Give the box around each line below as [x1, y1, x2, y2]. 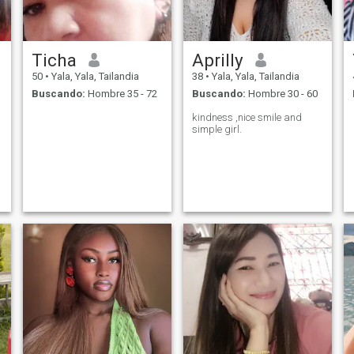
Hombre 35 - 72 [85, 88, 157, 100]
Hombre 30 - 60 [245, 88, 318, 100]
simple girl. [191, 123, 242, 136]
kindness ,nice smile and [191, 111, 302, 124]
